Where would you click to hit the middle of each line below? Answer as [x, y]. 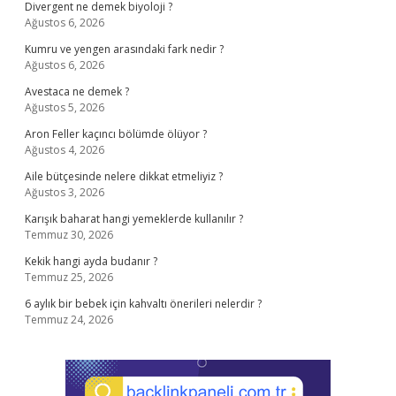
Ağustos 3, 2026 [65, 192]
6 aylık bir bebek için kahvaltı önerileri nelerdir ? [143, 304]
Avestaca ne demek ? [77, 91]
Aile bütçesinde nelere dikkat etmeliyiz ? [124, 176]
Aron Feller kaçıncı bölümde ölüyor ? [116, 134]
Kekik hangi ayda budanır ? [91, 261]
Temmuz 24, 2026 [69, 320]
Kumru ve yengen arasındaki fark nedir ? [124, 49]
